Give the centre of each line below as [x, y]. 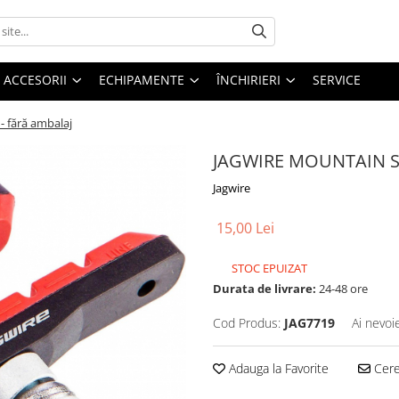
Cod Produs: [247, 323]
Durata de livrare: [265, 289]
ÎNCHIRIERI [248, 80]
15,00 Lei [245, 228]
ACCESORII [35, 80]
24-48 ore [342, 289]
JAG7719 [309, 323]
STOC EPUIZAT [268, 268]
